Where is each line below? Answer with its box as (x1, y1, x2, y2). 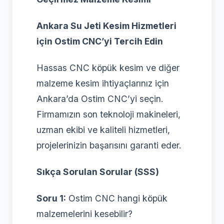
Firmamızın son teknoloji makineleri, (36, 108, 180, 119)
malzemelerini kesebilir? (36, 208, 132, 219)
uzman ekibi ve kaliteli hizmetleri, (36, 124, 170, 135)
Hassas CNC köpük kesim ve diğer (36, 62, 179, 73)
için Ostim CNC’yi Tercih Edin (36, 35, 163, 46)
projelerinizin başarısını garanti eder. (36, 139, 181, 150)
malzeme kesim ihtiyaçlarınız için (36, 77, 169, 88)
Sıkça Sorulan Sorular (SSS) (36, 166, 159, 177)
